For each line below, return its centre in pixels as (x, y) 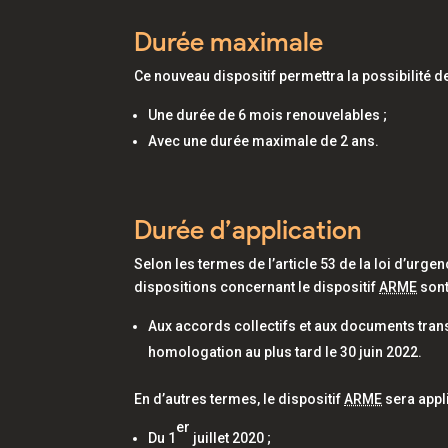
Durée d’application (248, 230)
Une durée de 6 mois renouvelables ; (268, 115)
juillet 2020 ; (231, 438)
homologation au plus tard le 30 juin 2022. (287, 352)
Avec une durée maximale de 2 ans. (265, 141)
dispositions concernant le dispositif (257, 287)
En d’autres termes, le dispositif (239, 399)
